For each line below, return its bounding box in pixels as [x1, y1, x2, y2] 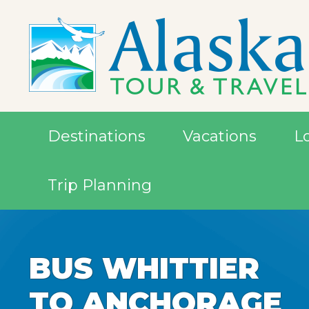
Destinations [48, 127, 146, 146]
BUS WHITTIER [29, 250, 259, 286]
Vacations [183, 127, 257, 146]
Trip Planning [48, 176, 152, 195]
